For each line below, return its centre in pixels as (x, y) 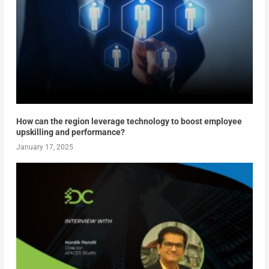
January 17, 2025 (44, 147)
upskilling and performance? (70, 132)
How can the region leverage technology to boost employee (129, 121)
